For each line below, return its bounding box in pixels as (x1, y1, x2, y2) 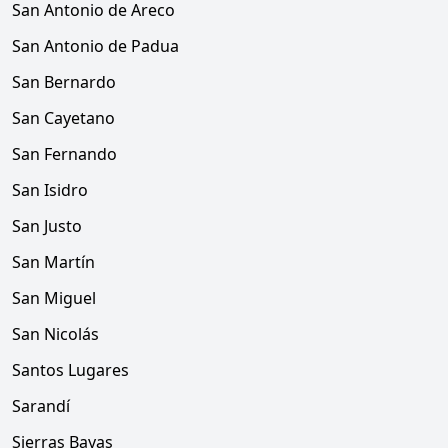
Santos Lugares (12, 359, 129, 381)
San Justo (12, 215, 82, 237)
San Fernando (12, 143, 117, 165)
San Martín (12, 251, 95, 273)
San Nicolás (12, 323, 99, 345)
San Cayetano (12, 107, 115, 129)
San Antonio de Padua (12, 35, 179, 57)
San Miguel (12, 287, 96, 309)
